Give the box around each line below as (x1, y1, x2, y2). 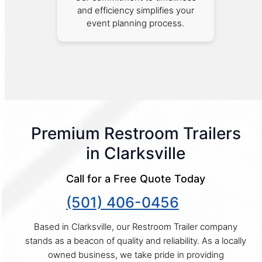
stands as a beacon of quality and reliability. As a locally (25, 235, 246, 247)
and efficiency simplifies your (77, 5, 194, 16)
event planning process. (87, 18, 185, 29)
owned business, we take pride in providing (47, 249, 224, 261)
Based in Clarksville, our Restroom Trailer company (34, 221, 237, 233)
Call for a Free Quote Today (66, 173, 205, 185)
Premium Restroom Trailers (30, 123, 241, 144)
